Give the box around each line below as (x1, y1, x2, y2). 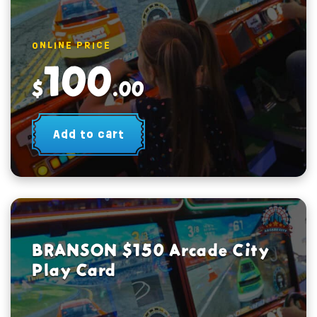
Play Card (32, 258, 117, 282)
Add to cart (52, 126, 125, 142)
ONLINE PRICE (32, 38, 111, 52)
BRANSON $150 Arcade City (32, 238, 270, 262)
